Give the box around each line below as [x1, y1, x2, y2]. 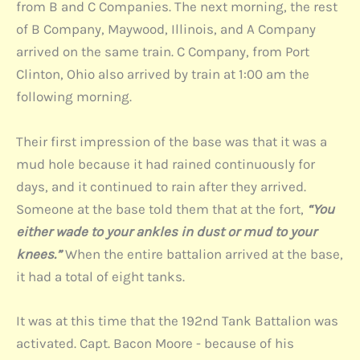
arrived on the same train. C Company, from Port [16, 43, 309, 60]
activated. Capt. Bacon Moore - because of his [16, 334, 294, 351]
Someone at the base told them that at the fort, [16, 200, 307, 217]
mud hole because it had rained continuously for [16, 155, 315, 172]
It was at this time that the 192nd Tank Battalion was [16, 312, 338, 329]
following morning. [16, 88, 132, 105]
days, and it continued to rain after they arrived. [16, 178, 306, 194]
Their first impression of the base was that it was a [16, 133, 327, 149]
